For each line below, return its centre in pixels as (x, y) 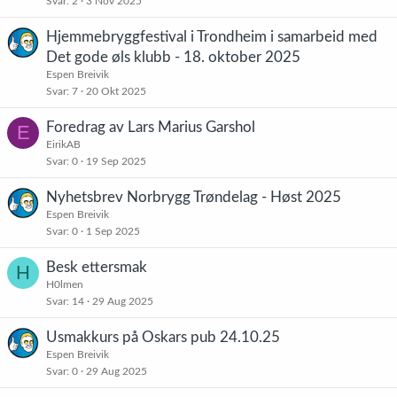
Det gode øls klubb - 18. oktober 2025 (173, 57)
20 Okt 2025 (116, 91)
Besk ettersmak (97, 267)
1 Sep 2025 (113, 231)
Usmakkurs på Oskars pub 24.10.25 (163, 337)
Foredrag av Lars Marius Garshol (151, 127)
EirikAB (63, 144)
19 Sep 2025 (116, 161)
